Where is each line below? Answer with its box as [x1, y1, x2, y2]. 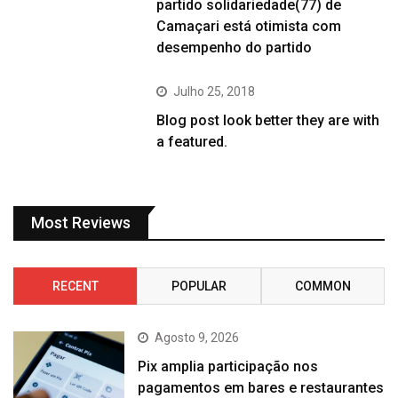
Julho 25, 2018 [173, 84, 256, 99]
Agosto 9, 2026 [155, 330, 240, 345]
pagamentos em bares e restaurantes [138, 378, 385, 396]
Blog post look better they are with [156, 111, 380, 129]
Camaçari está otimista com [156, 17, 342, 35]
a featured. [156, 132, 228, 150]
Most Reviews [31, 212, 131, 232]
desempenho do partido [156, 38, 313, 56]
